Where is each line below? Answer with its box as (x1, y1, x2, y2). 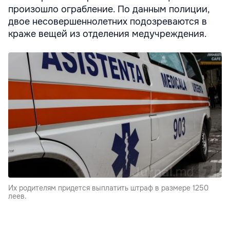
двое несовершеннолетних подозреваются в (8, 15, 207, 27)
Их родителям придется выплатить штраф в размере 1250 (8, 183, 208, 193)
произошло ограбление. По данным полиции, (8, 3, 209, 15)
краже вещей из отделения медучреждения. (8, 28, 207, 40)
